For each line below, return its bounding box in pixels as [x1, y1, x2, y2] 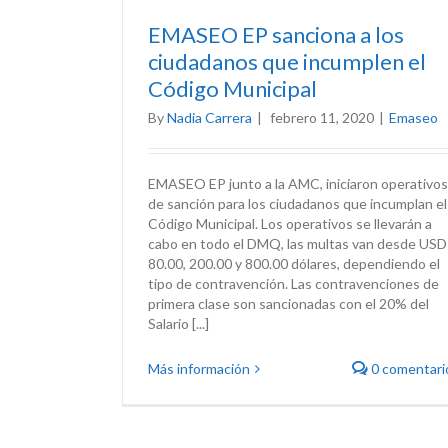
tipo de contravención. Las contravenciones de [148, 275, 439, 292]
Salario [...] [148, 315, 209, 332]
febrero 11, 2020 [270, 109, 374, 126]
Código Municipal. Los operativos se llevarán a [148, 215, 432, 232]
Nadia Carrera [167, 109, 252, 126]
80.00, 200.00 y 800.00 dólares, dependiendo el [148, 255, 440, 272]
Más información [148, 360, 250, 377]
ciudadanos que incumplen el [148, 48, 426, 75]
